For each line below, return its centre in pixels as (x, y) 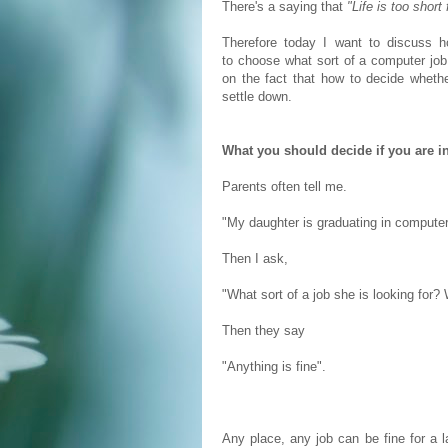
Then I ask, (255, 258)
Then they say (263, 330)
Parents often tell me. (284, 186)
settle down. (257, 96)
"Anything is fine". (274, 366)
